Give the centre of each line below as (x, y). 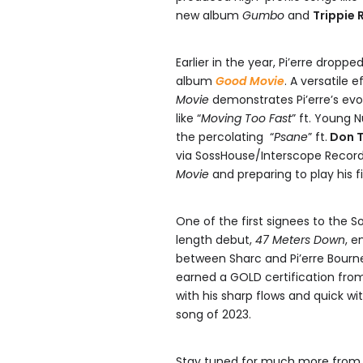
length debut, (216, 240)
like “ (188, 118)
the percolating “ (225, 137)
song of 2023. (214, 314)
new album (209, 15)
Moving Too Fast (246, 118)
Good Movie (250, 81)
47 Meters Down (300, 240)
